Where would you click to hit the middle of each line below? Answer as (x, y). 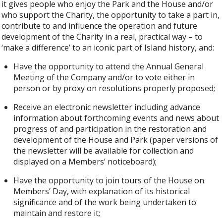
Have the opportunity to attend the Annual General (109, 67)
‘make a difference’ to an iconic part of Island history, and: (108, 48)
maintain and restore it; (57, 213)
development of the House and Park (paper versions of (116, 140)
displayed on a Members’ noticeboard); (85, 162)
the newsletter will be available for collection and (104, 151)
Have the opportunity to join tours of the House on (109, 181)
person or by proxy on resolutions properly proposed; (114, 88)
